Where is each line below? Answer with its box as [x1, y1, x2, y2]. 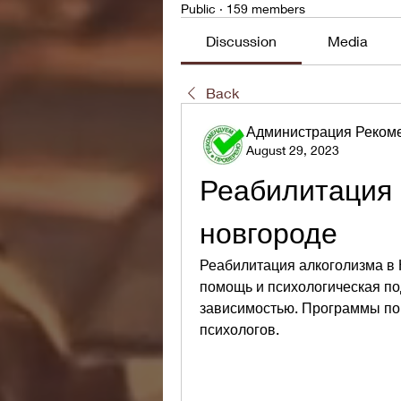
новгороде [200, 216, 337, 250]
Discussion [206, 32, 277, 49]
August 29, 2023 [246, 142, 339, 158]
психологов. [200, 320, 279, 337]
